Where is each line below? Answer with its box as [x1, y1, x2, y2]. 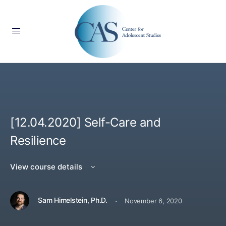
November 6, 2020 [124, 196, 182, 205]
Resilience [10, 133, 66, 148]
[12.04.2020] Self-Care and [10, 115, 161, 130]
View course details [10, 162, 84, 172]
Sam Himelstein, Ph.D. [38, 196, 107, 205]
